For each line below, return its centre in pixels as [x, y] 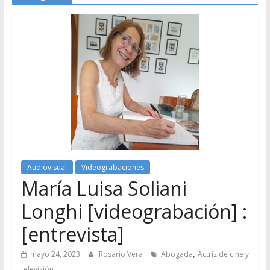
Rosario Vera [121, 254]
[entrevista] [72, 234]
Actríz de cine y [223, 254]
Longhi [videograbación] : [134, 211]
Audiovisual [47, 167]
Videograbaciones [112, 167]
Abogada [177, 254]
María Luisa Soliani [104, 188]
